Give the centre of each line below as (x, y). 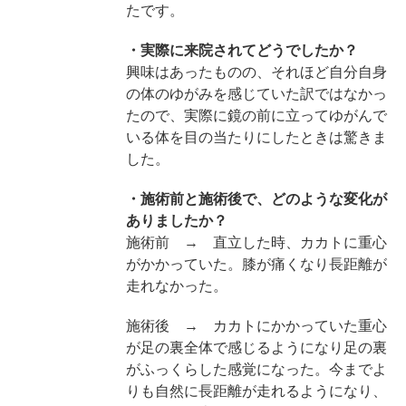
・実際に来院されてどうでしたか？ (242, 50)
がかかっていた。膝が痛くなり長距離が (256, 264)
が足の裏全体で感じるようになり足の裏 (256, 347)
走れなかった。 (176, 285)
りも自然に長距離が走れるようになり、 (256, 391)
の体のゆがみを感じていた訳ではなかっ (256, 93)
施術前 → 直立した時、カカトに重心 (256, 242)
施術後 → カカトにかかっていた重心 (256, 325)
